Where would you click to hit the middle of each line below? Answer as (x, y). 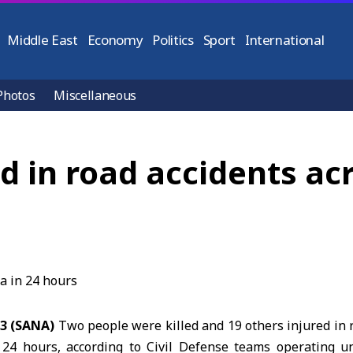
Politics (173, 40)
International (284, 40)
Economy (115, 40)
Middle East (43, 40)
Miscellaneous (95, 95)
